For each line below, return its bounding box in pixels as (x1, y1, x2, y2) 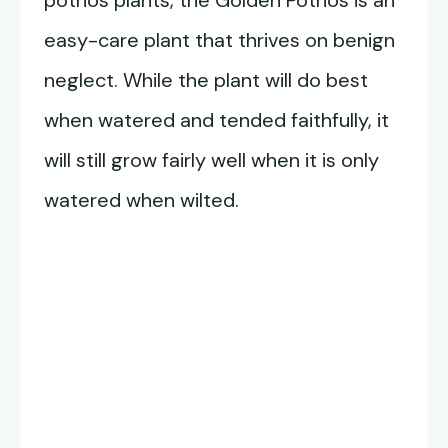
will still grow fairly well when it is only (44, 147, 379, 174)
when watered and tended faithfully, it (44, 107, 389, 134)
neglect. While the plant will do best (44, 67, 368, 94)
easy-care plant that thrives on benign (44, 27, 395, 54)
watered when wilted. (44, 187, 239, 214)
